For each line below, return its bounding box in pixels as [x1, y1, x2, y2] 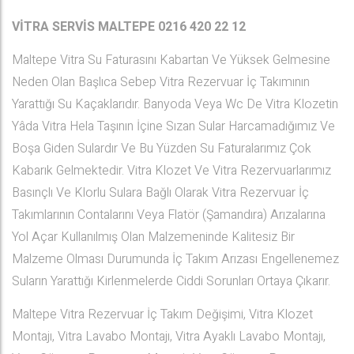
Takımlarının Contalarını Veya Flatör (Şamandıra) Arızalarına [12, 205, 326, 224]
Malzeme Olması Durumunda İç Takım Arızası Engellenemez [12, 250, 339, 269]
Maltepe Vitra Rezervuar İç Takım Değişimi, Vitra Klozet [12, 305, 313, 324]
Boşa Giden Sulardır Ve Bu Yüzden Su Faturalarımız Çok [12, 139, 311, 158]
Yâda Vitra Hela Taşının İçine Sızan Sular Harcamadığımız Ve [12, 117, 335, 136]
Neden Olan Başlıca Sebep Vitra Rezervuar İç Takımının [12, 73, 310, 92]
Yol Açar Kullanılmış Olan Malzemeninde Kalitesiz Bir [12, 228, 295, 247]
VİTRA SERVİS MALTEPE [12, 17, 155, 36]
